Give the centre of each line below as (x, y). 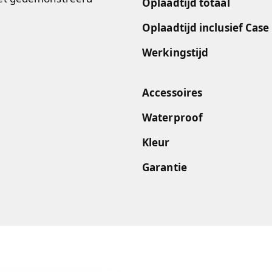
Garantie (165, 167)
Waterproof (172, 117)
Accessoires (172, 93)
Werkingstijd (175, 53)
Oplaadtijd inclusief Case (206, 28)
